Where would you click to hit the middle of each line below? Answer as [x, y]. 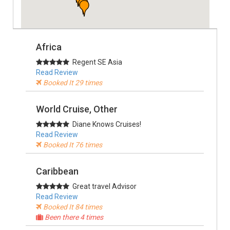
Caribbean [57, 171]
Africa [49, 47]
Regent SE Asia [96, 62]
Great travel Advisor [103, 186]
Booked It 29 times [72, 83]
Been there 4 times [73, 217]
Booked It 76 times [72, 145]
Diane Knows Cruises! [105, 124]
